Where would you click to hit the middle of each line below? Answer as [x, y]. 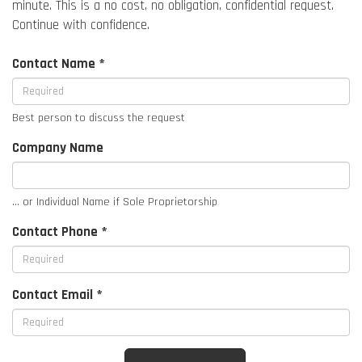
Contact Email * [57, 295]
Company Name [58, 147]
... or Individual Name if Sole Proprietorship [115, 202]
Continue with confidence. [81, 25]
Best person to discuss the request [99, 118]
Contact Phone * [60, 232]
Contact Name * [59, 63]
